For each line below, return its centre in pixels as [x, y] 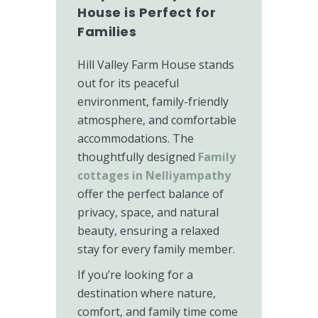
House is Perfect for [147, 12]
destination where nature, [147, 293]
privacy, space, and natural [148, 212]
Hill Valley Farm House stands [156, 65]
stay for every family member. [156, 249]
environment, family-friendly [153, 102]
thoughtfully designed [138, 157]
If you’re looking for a [135, 275]
